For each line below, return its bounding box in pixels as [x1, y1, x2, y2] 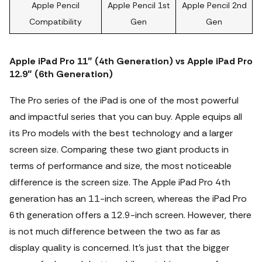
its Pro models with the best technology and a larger [9, 127, 233, 139]
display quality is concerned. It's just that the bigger [9, 242, 229, 254]
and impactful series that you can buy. [9, 111, 175, 123]
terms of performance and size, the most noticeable [9, 160, 232, 172]
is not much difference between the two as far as [9, 225, 220, 237]
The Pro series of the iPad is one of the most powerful [9, 94, 239, 106]
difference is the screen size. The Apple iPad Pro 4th [9, 176, 230, 188]
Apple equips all [175, 111, 242, 123]
